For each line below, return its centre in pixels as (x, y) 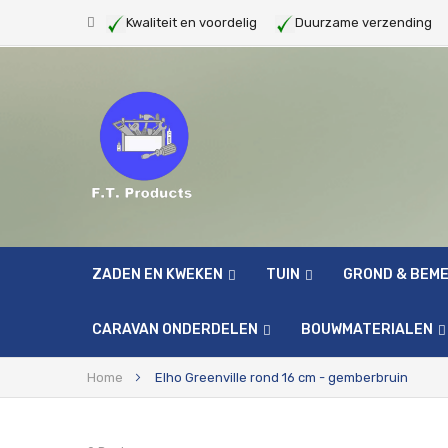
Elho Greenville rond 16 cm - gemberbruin (281, 377)
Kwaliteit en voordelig (200, 22)
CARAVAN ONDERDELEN (175, 329)
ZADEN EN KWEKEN (157, 274)
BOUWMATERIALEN (367, 329)
